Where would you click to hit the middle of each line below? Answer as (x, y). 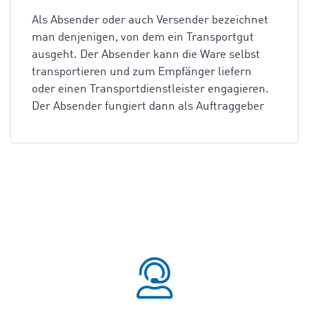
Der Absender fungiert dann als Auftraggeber (148, 107)
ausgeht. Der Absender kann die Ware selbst (146, 55)
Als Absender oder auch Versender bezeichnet (150, 20)
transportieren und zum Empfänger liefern (142, 72)
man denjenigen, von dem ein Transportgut (143, 38)
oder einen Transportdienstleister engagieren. (150, 89)
